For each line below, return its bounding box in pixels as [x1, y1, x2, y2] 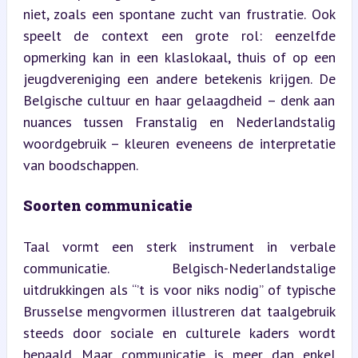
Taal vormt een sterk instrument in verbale [22, 237, 336, 256]
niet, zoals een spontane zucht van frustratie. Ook [22, 4, 336, 23]
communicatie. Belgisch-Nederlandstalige [22, 258, 336, 277]
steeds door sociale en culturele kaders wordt [22, 323, 336, 342]
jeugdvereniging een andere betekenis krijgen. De [22, 69, 336, 88]
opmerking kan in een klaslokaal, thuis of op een [22, 47, 336, 66]
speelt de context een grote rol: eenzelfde [22, 26, 336, 45]
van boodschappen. [22, 155, 138, 174]
